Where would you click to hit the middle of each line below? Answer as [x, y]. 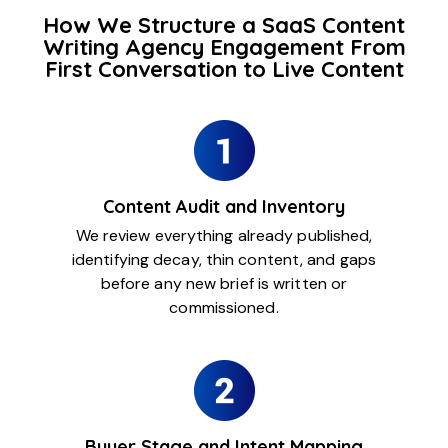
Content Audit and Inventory [224, 207]
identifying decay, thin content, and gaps [224, 260]
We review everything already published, [224, 236]
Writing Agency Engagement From [224, 47]
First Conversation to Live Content [224, 69]
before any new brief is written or [224, 284]
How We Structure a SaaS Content [224, 25]
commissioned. [224, 308]
